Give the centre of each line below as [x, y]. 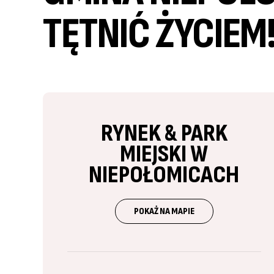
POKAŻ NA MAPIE [164, 211]
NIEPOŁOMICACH [164, 175]
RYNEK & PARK [164, 133]
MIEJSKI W [164, 154]
